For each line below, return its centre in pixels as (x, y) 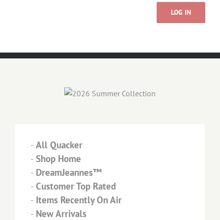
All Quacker (59, 145)
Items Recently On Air (79, 200)
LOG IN (181, 12)
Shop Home (58, 158)
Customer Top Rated (76, 186)
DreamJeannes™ (69, 172)
